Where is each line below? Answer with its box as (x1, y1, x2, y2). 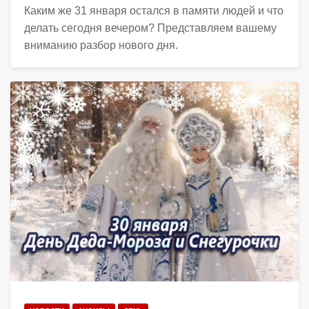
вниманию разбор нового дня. (24, 39, 178, 52)
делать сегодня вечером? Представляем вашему (24, 22, 277, 34)
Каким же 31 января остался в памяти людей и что (24, 5, 283, 17)
